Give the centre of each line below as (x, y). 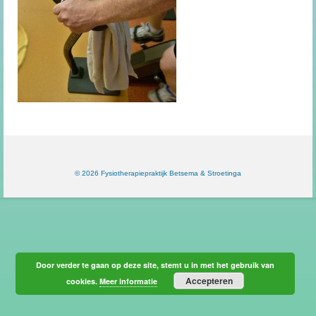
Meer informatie (129, 281)
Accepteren (209, 281)
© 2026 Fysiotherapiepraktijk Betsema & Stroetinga (158, 174)
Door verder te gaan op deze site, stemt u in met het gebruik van (156, 265)
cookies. (83, 281)
